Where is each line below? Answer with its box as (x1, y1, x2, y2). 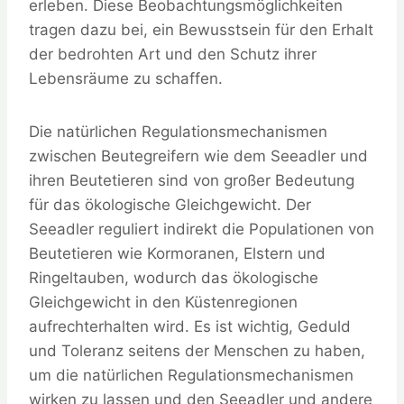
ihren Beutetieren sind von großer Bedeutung (29, 171, 354, 190)
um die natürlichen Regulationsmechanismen (29, 366, 353, 385)
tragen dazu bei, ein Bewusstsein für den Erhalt (29, 21, 373, 40)
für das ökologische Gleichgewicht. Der (29, 196, 311, 215)
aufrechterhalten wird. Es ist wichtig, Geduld (29, 317, 351, 336)
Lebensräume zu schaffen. (29, 69, 223, 88)
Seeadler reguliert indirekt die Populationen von (29, 220, 374, 239)
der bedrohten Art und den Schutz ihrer (29, 45, 317, 64)
